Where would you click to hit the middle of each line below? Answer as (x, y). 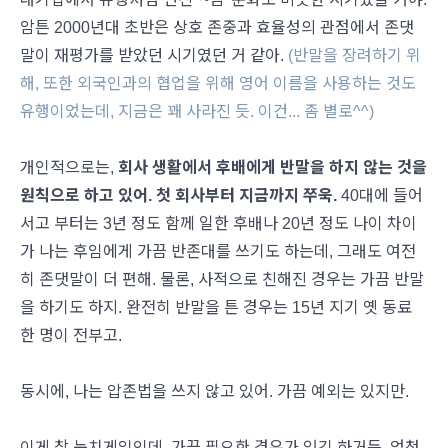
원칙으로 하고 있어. (86, 195)
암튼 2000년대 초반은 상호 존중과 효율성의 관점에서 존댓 (217, 27)
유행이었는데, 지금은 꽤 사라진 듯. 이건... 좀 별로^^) (197, 111)
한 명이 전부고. (73, 335)
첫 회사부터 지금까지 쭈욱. (246, 195)
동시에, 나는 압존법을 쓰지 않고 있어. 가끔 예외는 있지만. (214, 391)
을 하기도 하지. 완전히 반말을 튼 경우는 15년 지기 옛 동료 (216, 307)
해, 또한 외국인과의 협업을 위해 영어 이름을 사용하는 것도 (218, 83)
